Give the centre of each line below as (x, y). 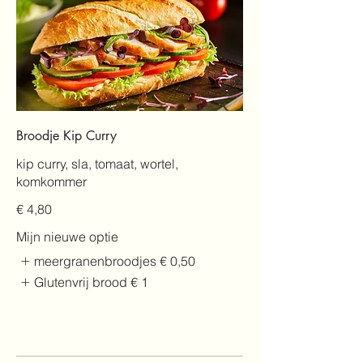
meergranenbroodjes (96, 261)
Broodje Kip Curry (66, 135)
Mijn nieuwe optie (67, 236)
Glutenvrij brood (81, 282)
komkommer (51, 181)
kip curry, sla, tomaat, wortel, (97, 163)
